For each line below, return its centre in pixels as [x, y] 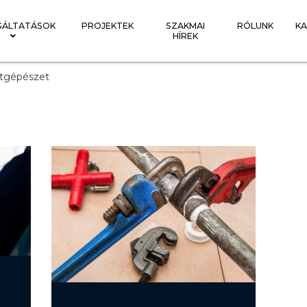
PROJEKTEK [107, 26]
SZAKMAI [185, 26]
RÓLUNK [255, 26]
